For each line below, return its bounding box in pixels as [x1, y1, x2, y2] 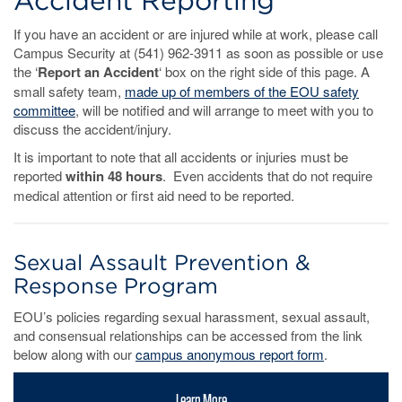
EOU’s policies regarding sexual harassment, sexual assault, [13, 307, 370, 327]
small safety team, [13, 82, 125, 101]
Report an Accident [38, 62, 159, 83]
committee [13, 100, 75, 120]
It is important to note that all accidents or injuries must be [13, 147, 348, 167]
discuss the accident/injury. [13, 119, 171, 139]
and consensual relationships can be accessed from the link [13, 326, 363, 345]
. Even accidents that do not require [162, 166, 372, 186]
